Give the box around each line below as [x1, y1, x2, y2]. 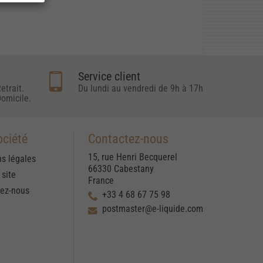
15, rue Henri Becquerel [88, 151, 177, 163]
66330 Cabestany [88, 163, 154, 175]
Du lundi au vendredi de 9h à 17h [77, 83, 203, 95]
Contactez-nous [88, 131, 168, 147]
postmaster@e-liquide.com [102, 203, 203, 215]
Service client [77, 69, 140, 84]
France [88, 175, 114, 187]
